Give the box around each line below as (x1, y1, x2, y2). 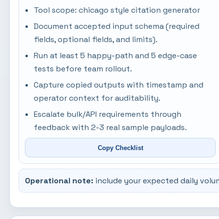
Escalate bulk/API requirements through (34, 109, 182, 119)
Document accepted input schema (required (34, 21, 200, 31)
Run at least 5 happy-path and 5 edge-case (34, 50, 197, 61)
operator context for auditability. (34, 93, 161, 103)
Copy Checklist (97, 144, 143, 152)
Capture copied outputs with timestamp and (34, 80, 204, 90)
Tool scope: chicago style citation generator (34, 5, 200, 15)
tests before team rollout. (34, 64, 132, 74)
